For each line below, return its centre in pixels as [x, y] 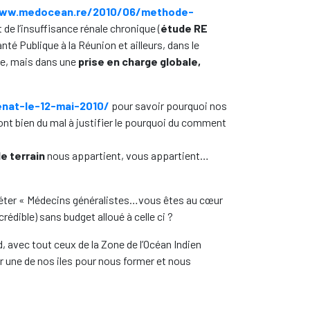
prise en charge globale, [139, 61]
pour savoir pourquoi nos [169, 106]
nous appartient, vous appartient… [128, 155]
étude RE [184, 28]
